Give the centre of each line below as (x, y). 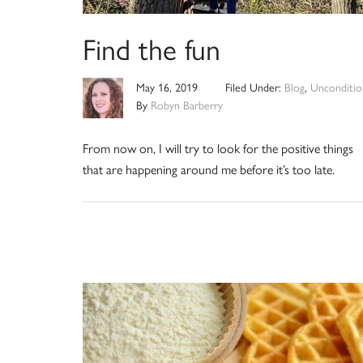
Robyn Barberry (187, 104)
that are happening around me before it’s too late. (209, 169)
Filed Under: (254, 86)
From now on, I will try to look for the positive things (218, 147)
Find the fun (152, 47)
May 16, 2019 (167, 86)
